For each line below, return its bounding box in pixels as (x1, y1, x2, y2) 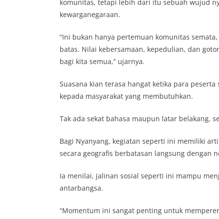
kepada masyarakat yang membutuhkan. (60, 91, 193, 101)
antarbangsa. (60, 183, 103, 193)
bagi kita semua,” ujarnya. (60, 56, 145, 66)
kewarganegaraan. (60, 9, 120, 19)
